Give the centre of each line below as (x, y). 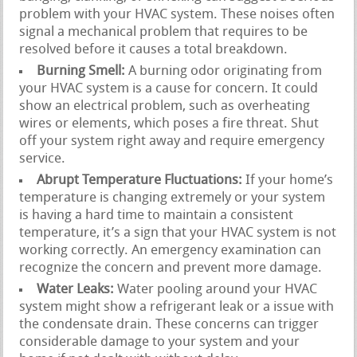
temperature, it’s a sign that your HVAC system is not (178, 233)
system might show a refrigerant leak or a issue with (177, 308)
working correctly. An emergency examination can (171, 251)
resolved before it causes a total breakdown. (154, 50)
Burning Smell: (81, 72)
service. (43, 159)
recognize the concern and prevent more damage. (171, 269)
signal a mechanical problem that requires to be (164, 33)
